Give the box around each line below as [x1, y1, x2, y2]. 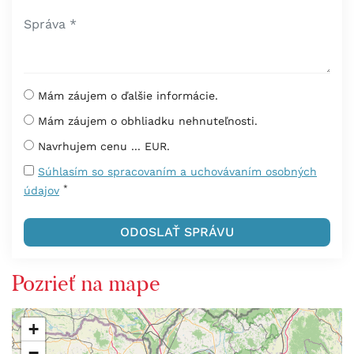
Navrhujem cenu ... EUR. [38, 140, 170, 153]
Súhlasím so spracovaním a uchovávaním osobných [38, 165, 317, 178]
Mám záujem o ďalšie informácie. [38, 89, 218, 102]
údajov [24, 184, 59, 197]
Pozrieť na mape [12, 269, 160, 297]
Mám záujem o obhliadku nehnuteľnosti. [38, 115, 258, 127]
